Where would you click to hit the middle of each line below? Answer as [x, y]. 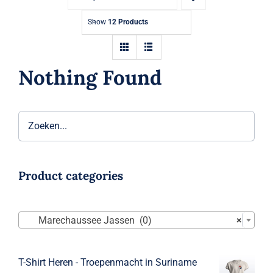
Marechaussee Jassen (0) [87, 220]
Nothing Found [90, 77]
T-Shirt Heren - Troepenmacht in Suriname [107, 263]
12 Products [128, 22]
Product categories [70, 175]
